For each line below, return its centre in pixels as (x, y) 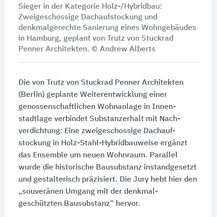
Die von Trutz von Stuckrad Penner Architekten (101, 83)
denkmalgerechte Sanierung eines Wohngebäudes (107, 28)
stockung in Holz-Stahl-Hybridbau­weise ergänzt (103, 144)
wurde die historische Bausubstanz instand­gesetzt (107, 168)
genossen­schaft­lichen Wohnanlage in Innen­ (97, 107)
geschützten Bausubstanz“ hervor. (79, 204)
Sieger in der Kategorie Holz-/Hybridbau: (90, 7)
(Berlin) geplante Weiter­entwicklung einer (93, 95)
